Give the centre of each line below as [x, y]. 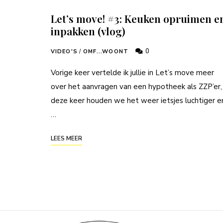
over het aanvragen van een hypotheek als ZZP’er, [136, 86]
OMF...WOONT [106, 51]
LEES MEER [66, 138]
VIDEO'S [64, 51]
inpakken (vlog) [88, 31]
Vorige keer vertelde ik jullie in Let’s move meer [132, 72]
